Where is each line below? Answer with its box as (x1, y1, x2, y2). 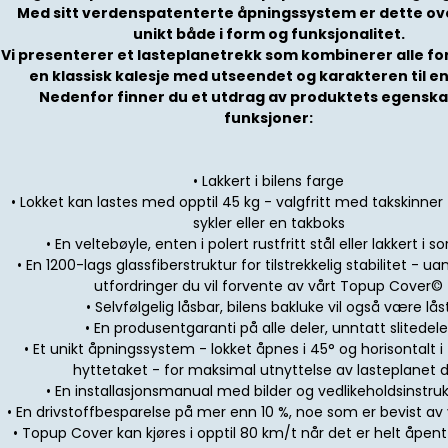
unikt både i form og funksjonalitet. (132, 24, 405, 45)
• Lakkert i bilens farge (193, 171, 345, 192)
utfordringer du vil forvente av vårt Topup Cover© (94, 276, 444, 297)
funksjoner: (224, 108, 314, 129)
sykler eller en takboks (192, 213, 345, 234)
